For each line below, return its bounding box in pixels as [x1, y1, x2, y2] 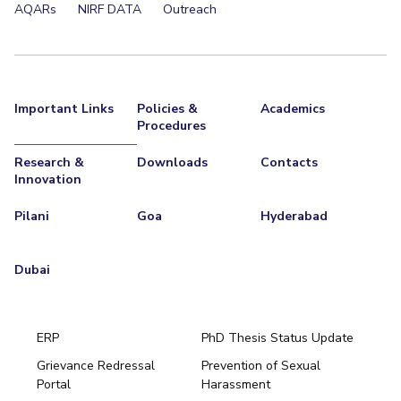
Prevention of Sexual [201, 357, 321, 374]
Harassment [201, 376, 271, 393]
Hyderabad [260, 208, 328, 225]
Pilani [13, 208, 49, 225]
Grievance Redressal [36, 357, 155, 374]
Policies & [137, 100, 199, 117]
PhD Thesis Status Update [201, 329, 354, 346]
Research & [13, 154, 84, 171]
